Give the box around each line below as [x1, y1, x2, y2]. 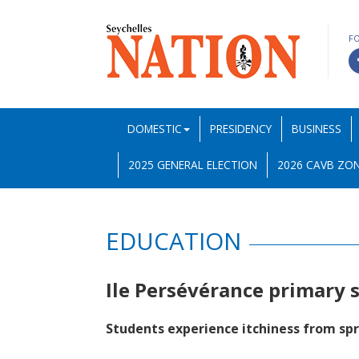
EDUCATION [106, 224, 241, 257]
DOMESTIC [127, 121, 182, 136]
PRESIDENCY [210, 121, 272, 136]
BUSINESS [292, 121, 341, 136]
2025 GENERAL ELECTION [128, 157, 257, 172]
